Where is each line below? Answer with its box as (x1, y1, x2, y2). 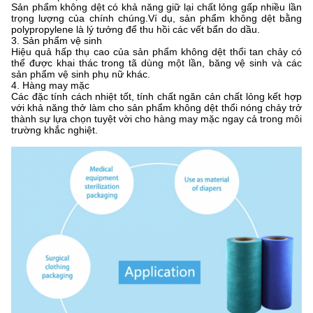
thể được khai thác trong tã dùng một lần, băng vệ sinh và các (11, 57, 302, 68)
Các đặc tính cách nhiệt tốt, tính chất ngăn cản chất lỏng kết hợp (11, 91, 302, 102)
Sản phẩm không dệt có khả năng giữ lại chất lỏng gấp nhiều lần (11, 1, 302, 13)
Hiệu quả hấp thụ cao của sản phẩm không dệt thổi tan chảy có (11, 46, 302, 57)
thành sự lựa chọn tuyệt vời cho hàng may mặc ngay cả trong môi (11, 113, 302, 124)
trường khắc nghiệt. (11, 124, 98, 136)
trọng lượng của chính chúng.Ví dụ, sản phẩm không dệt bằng (11, 13, 302, 24)
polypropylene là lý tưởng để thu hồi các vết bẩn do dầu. (11, 24, 260, 35)
